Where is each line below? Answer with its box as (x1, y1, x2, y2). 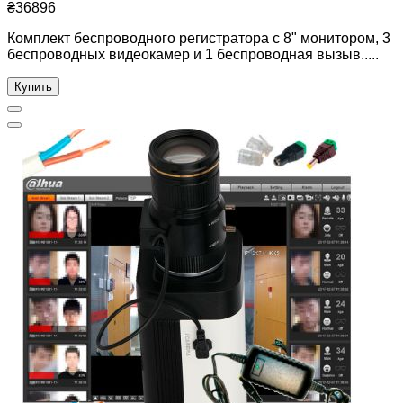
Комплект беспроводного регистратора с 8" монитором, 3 (7, 30, 390, 46)
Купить (14, 79, 52, 94)
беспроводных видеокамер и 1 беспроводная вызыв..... (7, 46, 379, 62)
